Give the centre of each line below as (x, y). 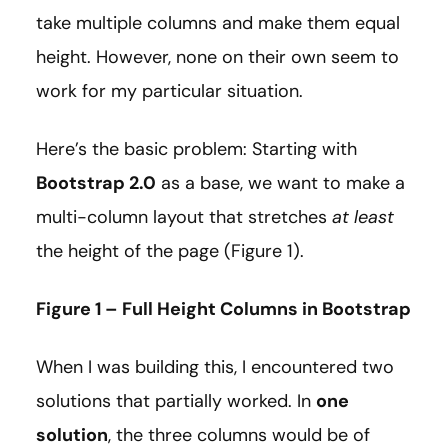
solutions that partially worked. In (176, 401)
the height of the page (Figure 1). (170, 251)
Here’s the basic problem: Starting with (196, 149)
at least (363, 217)
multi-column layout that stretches (184, 217)
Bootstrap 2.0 (96, 183)
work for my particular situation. (169, 91)
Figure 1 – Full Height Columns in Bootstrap (223, 309)
